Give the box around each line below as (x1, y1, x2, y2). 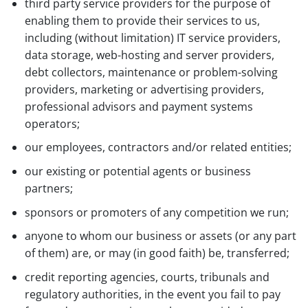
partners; (24, 181, 73, 196)
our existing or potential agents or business (24, 164, 251, 179)
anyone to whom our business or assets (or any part (24, 228, 296, 244)
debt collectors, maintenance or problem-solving (24, 64, 278, 80)
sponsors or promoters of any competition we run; (24, 204, 289, 220)
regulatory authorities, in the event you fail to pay (24, 286, 280, 302)
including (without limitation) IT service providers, (24, 30, 280, 45)
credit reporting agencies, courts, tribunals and (24, 269, 269, 285)
